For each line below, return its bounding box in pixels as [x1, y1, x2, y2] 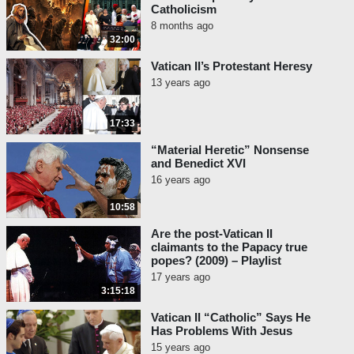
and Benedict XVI [151, 156, 246, 171]
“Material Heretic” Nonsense [151, 143, 309, 157]
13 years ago [151, 77, 210, 89]
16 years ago [151, 174, 210, 186]
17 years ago [151, 271, 210, 284]
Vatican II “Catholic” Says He [151, 311, 311, 325]
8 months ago [151, 20, 213, 32]
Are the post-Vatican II [151, 227, 273, 241]
